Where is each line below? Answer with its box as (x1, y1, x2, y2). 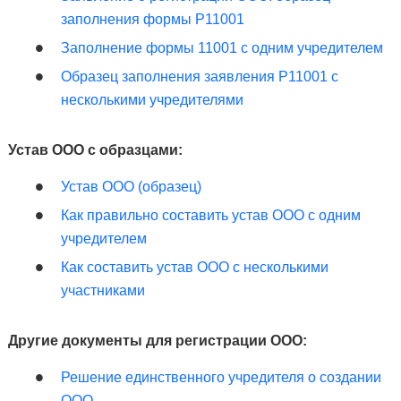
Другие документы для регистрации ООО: (7, 333, 307, 348)
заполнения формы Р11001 (60, 12, 244, 27)
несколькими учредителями (60, 92, 243, 107)
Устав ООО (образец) (60, 179, 201, 194)
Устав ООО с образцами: (7, 142, 183, 158)
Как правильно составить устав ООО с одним (60, 208, 361, 223)
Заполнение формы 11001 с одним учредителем (60, 40, 383, 55)
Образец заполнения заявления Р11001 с (60, 69, 338, 84)
